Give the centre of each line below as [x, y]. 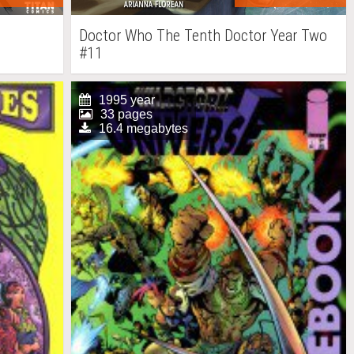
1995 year [126, 100]
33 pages [126, 114]
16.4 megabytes [143, 128]
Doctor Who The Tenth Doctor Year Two [203, 36]
